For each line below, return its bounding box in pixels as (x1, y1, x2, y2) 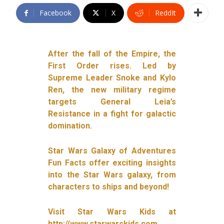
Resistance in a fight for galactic (48, 108, 176, 118)
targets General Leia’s (48, 96, 176, 106)
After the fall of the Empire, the (48, 48, 176, 58)
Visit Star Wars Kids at (48, 206, 176, 216)
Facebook (39, 7, 71, 17)
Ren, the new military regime (48, 84, 176, 94)
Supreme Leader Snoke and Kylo (48, 72, 176, 82)
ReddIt (154, 7, 176, 17)
